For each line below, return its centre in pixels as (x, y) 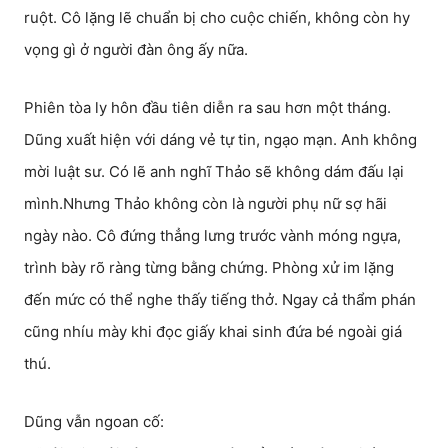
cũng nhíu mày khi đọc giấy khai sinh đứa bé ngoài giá (213, 331)
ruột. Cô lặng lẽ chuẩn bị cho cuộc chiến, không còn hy (217, 17)
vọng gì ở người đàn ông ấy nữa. (136, 49)
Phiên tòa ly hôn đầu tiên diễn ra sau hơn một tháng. (207, 107)
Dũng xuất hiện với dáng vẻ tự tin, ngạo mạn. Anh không (220, 139)
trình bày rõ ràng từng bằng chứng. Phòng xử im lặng (209, 267)
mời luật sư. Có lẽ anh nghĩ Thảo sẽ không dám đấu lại (214, 171)
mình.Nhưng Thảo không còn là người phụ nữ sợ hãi (205, 203)
